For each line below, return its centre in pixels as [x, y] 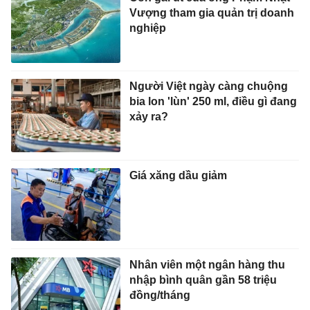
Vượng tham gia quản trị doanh [211, 12]
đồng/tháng [159, 295]
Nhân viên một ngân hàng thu [207, 264]
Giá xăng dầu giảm [178, 176]
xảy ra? [148, 117]
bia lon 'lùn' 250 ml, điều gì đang [213, 102]
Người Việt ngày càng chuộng [208, 86]
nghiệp [147, 28]
